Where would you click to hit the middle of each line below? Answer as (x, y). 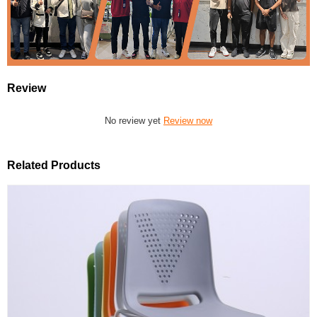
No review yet (134, 120)
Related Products (54, 165)
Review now (188, 120)
